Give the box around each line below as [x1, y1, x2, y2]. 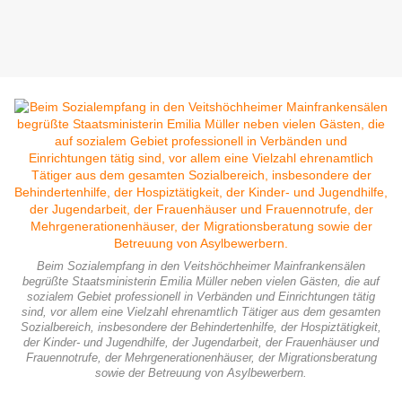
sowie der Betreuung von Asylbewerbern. [95, 367, 307, 380]
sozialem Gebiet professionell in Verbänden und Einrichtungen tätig [27, 291, 375, 304]
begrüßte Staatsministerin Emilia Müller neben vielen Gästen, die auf [22, 275, 380, 289]
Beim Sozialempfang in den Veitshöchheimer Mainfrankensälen [37, 260, 365, 274]
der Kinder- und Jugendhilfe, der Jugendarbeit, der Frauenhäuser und [23, 336, 379, 350]
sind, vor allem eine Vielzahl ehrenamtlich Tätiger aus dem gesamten [22, 306, 380, 319]
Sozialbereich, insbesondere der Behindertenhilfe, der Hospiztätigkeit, [21, 321, 381, 335]
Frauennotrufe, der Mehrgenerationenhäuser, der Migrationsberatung [25, 352, 377, 365]
